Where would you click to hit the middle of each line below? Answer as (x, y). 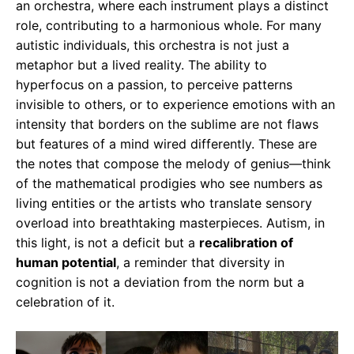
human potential (66, 263)
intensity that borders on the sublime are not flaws (167, 124)
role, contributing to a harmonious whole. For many (169, 26)
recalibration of (246, 243)
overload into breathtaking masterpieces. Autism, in (170, 223)
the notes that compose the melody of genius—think (173, 164)
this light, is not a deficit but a (107, 243)
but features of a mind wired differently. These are (166, 144)
